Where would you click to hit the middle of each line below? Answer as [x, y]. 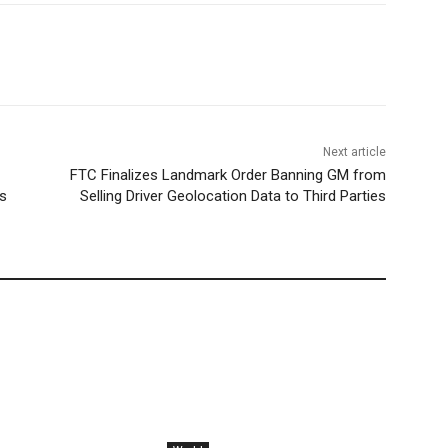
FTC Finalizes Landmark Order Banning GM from [227, 175]
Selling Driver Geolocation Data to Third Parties [232, 196]
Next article [354, 152]
